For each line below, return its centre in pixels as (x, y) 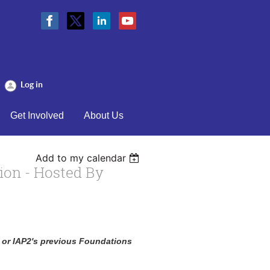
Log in (31, 84)
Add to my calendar (81, 158)
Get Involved (37, 115)
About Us (103, 115)
